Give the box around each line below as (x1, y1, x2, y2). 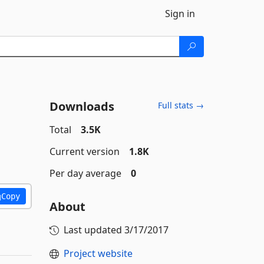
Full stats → (158, 100, 204, 111)
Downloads (49, 98, 114, 114)
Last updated (63, 223, 124, 236)
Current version (49, 145, 120, 158)
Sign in (165, 7, 195, 20)
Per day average (49, 167, 121, 180)
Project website (63, 247, 133, 260)
